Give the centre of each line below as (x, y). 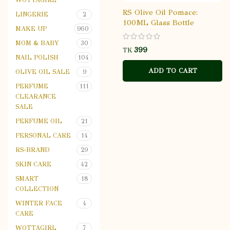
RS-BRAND (33, 150)
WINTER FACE (39, 203)
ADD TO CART (172, 71)
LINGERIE (32, 14)
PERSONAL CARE (43, 135)
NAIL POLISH (37, 57)
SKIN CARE (33, 164)
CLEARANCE (36, 96)
